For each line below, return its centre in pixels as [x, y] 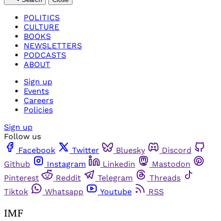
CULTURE [41, 27]
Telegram [115, 178]
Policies [38, 110]
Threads [165, 178]
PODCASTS [45, 55]
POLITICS [42, 17]
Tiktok [16, 191]
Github [17, 164]
